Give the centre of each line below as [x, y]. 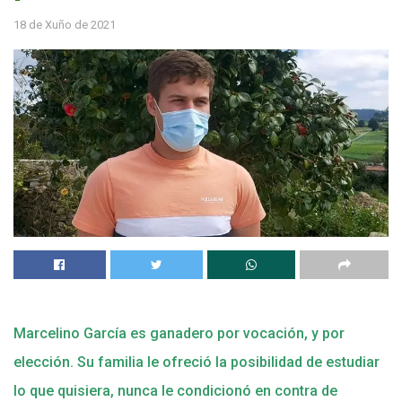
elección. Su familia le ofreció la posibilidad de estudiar [197, 362]
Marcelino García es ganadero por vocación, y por [179, 333]
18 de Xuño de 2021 [65, 24]
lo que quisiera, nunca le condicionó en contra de [175, 390]
